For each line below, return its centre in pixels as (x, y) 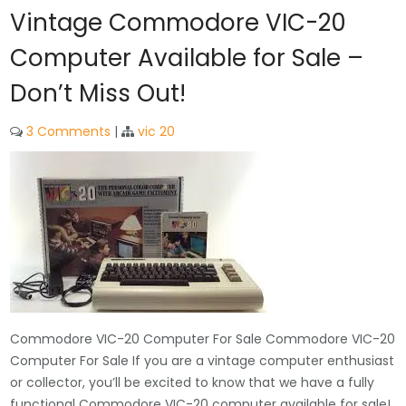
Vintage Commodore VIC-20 (179, 23)
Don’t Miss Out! (98, 94)
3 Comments (69, 132)
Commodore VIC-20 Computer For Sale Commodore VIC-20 (203, 339)
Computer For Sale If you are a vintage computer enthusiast (203, 361)
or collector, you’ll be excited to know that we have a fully (193, 383)
